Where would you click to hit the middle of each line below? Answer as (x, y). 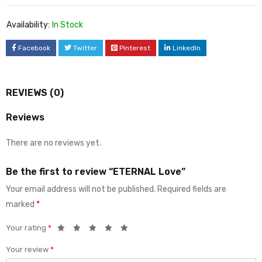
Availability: (28, 25)
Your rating (27, 227)
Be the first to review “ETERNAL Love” (96, 171)
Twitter (85, 48)
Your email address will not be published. (81, 189)
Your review (28, 249)
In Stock (68, 25)
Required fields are (192, 189)
